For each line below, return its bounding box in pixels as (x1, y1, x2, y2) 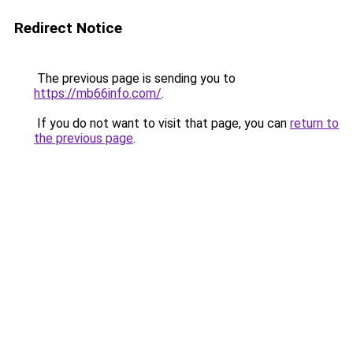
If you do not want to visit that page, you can (34, 116, 290, 131)
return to (290, 116, 339, 131)
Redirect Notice (14, 19, 122, 37)
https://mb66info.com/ (34, 86, 162, 101)
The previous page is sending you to (34, 71, 236, 86)
